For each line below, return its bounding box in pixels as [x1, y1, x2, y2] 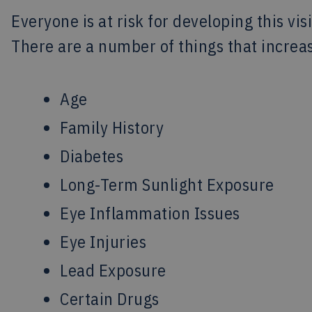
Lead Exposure [60, 259, 166, 281]
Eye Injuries [60, 231, 146, 253]
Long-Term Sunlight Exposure [60, 173, 274, 196]
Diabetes [60, 145, 123, 167]
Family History [60, 116, 164, 139]
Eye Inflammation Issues [60, 202, 240, 224]
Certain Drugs [60, 288, 159, 310]
